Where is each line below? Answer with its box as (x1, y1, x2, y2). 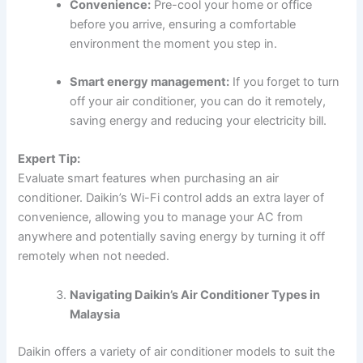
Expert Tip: (18, 152, 81, 167)
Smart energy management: (70, 75, 230, 90)
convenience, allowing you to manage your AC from (18, 210, 304, 225)
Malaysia (70, 306, 121, 322)
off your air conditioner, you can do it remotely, (70, 94, 327, 109)
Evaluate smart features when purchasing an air (18, 171, 280, 186)
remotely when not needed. (18, 249, 170, 264)
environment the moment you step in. (70, 36, 278, 51)
